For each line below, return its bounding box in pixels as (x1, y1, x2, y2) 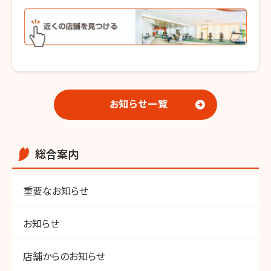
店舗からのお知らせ (23, 248, 105, 263)
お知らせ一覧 (109, 96, 168, 111)
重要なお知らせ (23, 183, 88, 198)
